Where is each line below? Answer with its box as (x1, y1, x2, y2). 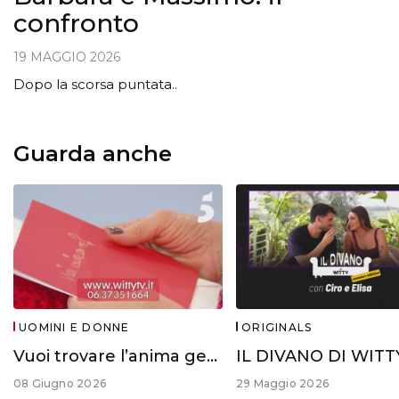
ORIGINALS (241, 321, 313, 335)
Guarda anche (13, 141, 172, 167)
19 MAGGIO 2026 (13, 49, 120, 66)
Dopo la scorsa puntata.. (13, 76, 177, 94)
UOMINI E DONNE (19, 321, 130, 335)
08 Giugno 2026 (13, 377, 106, 391)
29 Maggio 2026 (236, 377, 329, 391)
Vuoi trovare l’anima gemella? (207, 346, 217, 367)
